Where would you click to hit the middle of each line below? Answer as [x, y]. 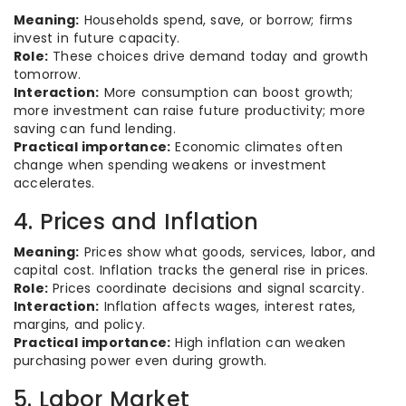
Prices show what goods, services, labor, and [227, 252]
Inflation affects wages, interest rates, [227, 306]
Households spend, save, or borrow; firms [216, 20]
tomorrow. [47, 74]
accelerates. [54, 183]
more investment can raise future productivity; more [190, 111]
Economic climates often [257, 147]
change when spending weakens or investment [170, 165]
